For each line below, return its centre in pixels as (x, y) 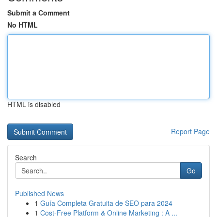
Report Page (190, 131)
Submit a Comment (39, 13)
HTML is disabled (34, 104)
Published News (39, 193)
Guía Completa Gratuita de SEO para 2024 (106, 203)
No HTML (23, 25)
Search (26, 157)
